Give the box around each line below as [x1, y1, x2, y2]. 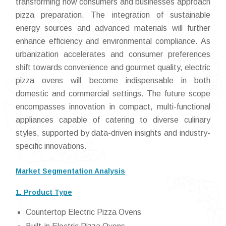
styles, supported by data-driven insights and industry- [16, 128, 210, 137]
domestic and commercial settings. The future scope [16, 89, 210, 98]
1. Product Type [16, 188, 72, 196]
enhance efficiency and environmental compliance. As [16, 36, 210, 45]
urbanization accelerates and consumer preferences [16, 49, 210, 59]
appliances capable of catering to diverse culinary [16, 115, 210, 124]
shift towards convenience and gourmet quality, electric [16, 63, 210, 72]
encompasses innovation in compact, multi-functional [16, 102, 210, 111]
